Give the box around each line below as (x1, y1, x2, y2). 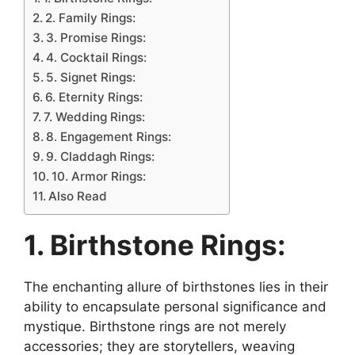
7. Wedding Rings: (44, 109, 146, 124)
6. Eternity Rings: (45, 90, 143, 105)
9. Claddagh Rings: (46, 149, 155, 164)
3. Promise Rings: (46, 30, 147, 45)
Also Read (48, 189, 108, 204)
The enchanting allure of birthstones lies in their (24, 279, 328, 295)
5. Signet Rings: (46, 70, 136, 85)
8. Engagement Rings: (46, 129, 172, 144)
